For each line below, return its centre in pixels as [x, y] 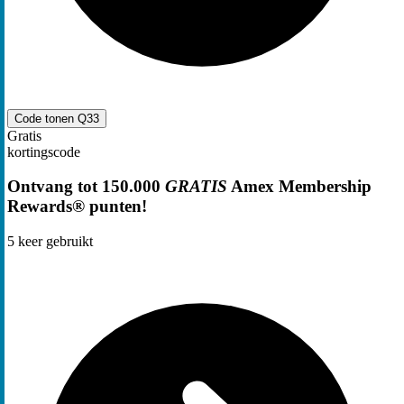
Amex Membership [299, 187]
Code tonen [46, 118]
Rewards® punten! [77, 207]
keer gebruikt [54, 241]
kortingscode [44, 151]
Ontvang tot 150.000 [86, 187]
